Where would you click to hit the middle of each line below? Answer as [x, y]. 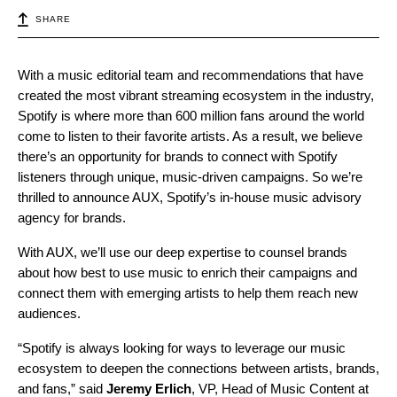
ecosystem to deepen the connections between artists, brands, [198, 369]
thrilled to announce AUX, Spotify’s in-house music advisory [190, 198]
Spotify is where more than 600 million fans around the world [191, 116]
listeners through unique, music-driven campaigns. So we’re [190, 177]
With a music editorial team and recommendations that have [191, 75]
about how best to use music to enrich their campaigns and [187, 273]
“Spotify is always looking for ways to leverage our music [182, 348]
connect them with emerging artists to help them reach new [188, 293]
